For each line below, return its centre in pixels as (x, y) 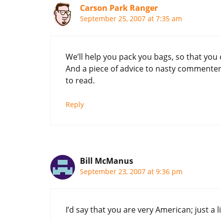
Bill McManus (107, 161)
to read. (80, 80)
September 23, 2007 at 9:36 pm (131, 171)
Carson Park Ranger (119, 8)
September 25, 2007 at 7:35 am (131, 18)
